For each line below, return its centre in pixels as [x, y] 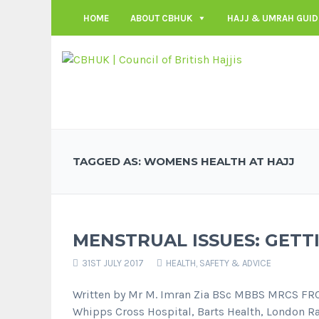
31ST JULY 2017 [112, 263]
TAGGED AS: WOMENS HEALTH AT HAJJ [184, 161]
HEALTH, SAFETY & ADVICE [219, 263]
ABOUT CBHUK [161, 18]
